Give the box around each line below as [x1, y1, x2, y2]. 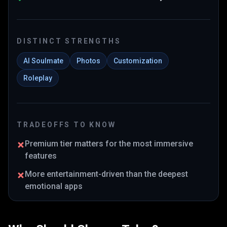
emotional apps [25, 181, 83, 191]
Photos [77, 57, 100, 65]
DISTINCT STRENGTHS [17, 37, 121, 45]
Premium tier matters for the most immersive [25, 139, 193, 148]
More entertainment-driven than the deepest [25, 169, 188, 179]
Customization [113, 57, 162, 65]
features [25, 151, 57, 161]
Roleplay [23, 74, 52, 82]
